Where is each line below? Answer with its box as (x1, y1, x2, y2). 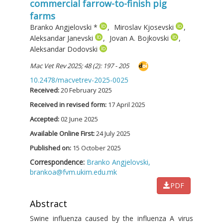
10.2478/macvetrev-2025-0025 (30, 75, 128, 85)
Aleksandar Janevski (30, 33, 95, 43)
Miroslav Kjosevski (114, 22, 176, 32)
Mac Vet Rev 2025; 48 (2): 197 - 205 (30, 61, 129, 70)
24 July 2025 (96, 128, 130, 138)
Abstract (30, 197, 67, 210)
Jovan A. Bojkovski (110, 33, 171, 43)
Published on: (30, 143, 73, 152)
